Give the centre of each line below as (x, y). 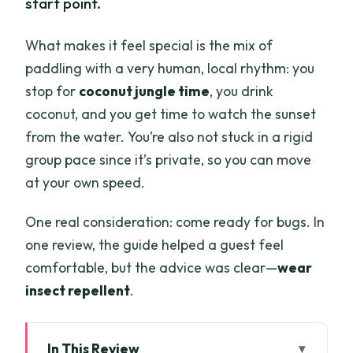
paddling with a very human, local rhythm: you (170, 68)
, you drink (242, 91)
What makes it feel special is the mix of (149, 45)
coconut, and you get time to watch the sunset (171, 113)
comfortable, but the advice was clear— (152, 267)
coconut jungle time (145, 91)
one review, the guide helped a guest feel (155, 244)
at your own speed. (85, 182)
